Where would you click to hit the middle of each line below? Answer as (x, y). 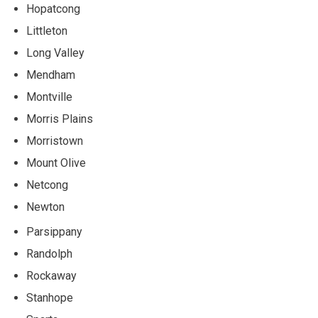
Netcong (47, 185)
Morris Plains (60, 119)
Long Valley (55, 53)
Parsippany (54, 232)
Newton (45, 207)
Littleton (47, 31)
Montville (49, 97)
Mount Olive (56, 163)
